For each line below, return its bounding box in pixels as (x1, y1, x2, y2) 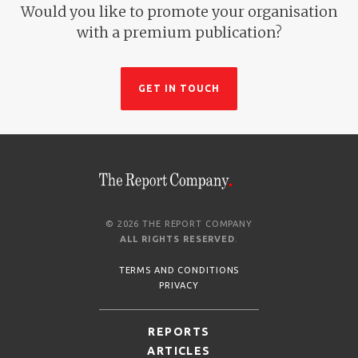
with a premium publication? (76, 23, 282, 42)
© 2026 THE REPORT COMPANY (105, 219, 253, 229)
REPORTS (148, 325, 210, 339)
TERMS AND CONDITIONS (118, 265, 240, 276)
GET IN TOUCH (137, 83, 221, 94)
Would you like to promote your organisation (21, 2, 337, 22)
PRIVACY (159, 280, 199, 291)
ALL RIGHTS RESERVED (119, 234, 236, 245)
